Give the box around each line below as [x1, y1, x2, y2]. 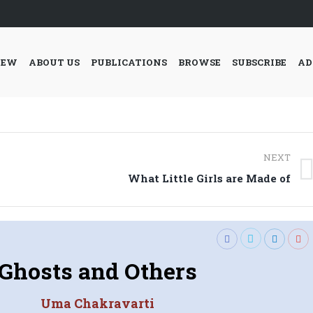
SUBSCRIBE [232, 55, 286, 68]
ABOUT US [29, 55, 80, 68]
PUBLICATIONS [91, 55, 167, 68]
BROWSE [178, 55, 221, 68]
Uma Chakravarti [40, 294, 154, 312]
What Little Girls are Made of [127, 171, 291, 185]
